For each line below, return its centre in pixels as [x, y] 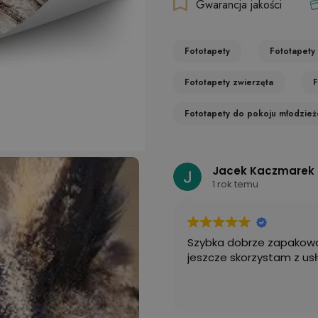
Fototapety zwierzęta [229, 83]
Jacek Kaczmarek [263, 170]
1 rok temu [235, 184]
